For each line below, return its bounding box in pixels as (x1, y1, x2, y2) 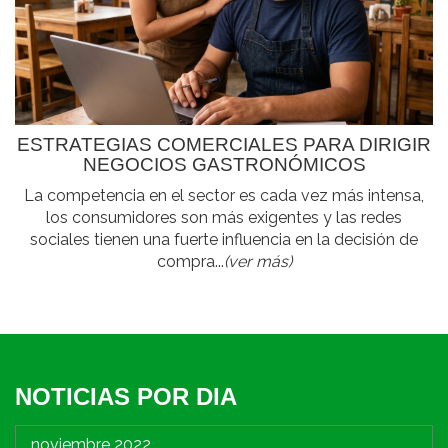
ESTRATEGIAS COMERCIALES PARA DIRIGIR (17, 133, 431, 155)
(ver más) (223, 251, 292, 271)
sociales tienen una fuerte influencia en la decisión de (30, 229, 418, 249)
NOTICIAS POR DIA (15, 382, 237, 410)
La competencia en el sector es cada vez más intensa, (24, 185, 424, 205)
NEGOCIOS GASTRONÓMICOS (82, 153, 366, 175)
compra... (156, 251, 224, 271)
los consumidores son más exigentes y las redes (46, 207, 402, 227)
